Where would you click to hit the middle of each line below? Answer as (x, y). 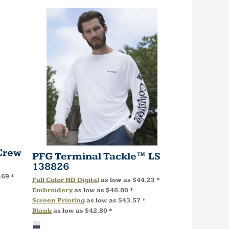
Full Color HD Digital (65, 180)
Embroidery (52, 190)
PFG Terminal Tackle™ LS (96, 157)
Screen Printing (58, 201)
